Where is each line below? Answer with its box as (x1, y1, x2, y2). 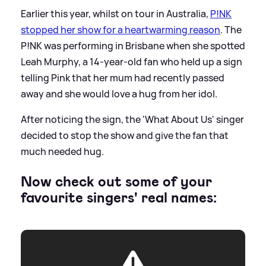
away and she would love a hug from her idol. (21, 87, 217, 100)
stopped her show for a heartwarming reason (21, 23, 220, 36)
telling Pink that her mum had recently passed (21, 71, 224, 84)
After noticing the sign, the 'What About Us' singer (21, 112, 244, 126)
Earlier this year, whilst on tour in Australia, (21, 7, 210, 20)
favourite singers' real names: (21, 188, 217, 207)
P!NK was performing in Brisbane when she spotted (21, 39, 245, 52)
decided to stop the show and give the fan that (21, 128, 229, 142)
